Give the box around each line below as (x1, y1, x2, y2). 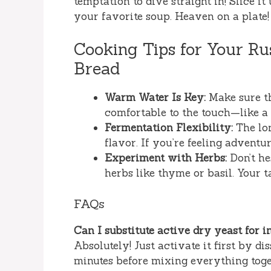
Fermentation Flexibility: (105, 121, 233, 135)
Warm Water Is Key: (105, 91, 206, 105)
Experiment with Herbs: (105, 151, 227, 165)
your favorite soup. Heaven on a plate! (74, 9, 269, 23)
